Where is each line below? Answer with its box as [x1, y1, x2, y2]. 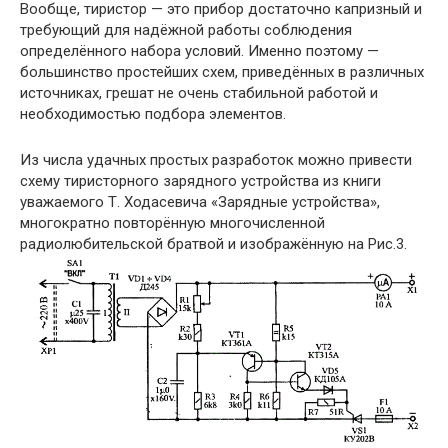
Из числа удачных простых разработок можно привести [20, 151, 412, 170]
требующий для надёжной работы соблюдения [20, 21, 352, 40]
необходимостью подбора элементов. [20, 105, 286, 124]
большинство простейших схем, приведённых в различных [20, 63, 424, 82]
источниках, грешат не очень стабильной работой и [20, 84, 378, 103]
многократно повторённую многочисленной [20, 214, 325, 233]
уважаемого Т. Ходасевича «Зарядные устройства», [20, 193, 380, 212]
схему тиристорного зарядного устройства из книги [20, 172, 381, 191]
